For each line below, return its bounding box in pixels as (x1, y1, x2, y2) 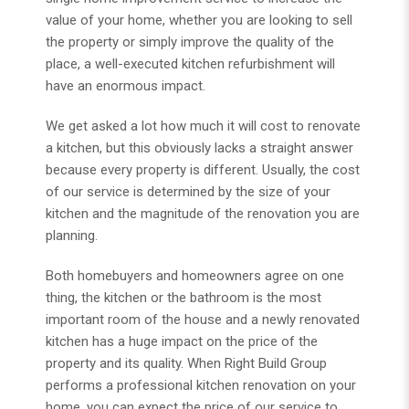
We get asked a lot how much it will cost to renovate (46, 118, 361, 135)
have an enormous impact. (46, 78, 205, 95)
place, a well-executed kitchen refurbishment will (46, 56, 335, 73)
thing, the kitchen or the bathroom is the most (46, 289, 321, 307)
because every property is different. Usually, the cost (46, 162, 360, 179)
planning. (46, 227, 98, 245)
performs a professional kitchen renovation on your (46, 377, 356, 394)
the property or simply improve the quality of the (46, 34, 334, 51)
